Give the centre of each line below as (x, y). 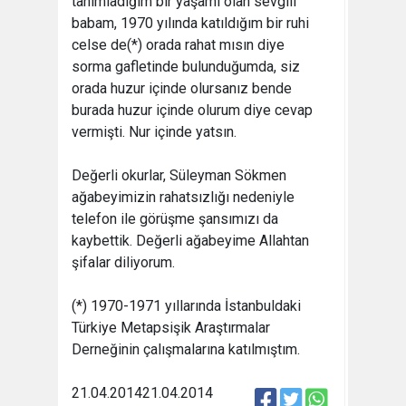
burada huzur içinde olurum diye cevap (192, 110)
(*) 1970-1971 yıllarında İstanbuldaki (186, 306)
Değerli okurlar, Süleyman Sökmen (179, 175)
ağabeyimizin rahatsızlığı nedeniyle (183, 197)
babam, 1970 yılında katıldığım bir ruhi (190, 23)
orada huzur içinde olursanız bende (182, 88)
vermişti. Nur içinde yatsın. (154, 132)
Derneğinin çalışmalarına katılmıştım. (186, 349)
